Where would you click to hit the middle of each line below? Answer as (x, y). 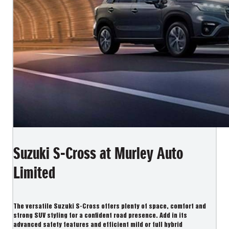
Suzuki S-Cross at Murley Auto (98, 154)
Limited (34, 173)
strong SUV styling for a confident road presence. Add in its (100, 216)
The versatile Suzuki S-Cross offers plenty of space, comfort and (110, 207)
